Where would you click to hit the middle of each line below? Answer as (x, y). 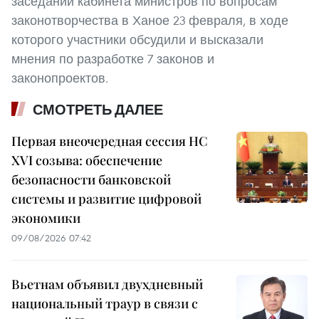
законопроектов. (60, 78)
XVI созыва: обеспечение (87, 161)
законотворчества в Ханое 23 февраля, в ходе (150, 21)
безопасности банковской (91, 180)
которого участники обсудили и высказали (137, 40)
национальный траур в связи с (105, 304)
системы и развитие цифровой (106, 199)
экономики (46, 218)
